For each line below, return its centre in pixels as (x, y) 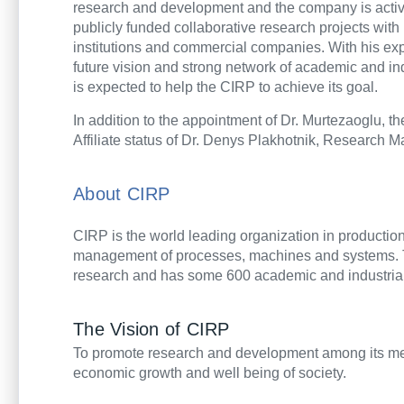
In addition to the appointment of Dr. (188, 120)
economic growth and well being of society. (210, 373)
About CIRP (122, 194)
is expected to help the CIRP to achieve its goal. (225, 87)
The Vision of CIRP (151, 330)
